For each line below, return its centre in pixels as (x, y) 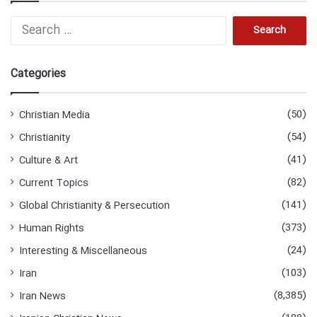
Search (242, 22)
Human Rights (52, 228)
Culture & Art (48, 160)
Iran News (42, 296)
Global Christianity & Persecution (94, 206)
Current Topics (54, 183)
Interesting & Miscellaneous (83, 251)
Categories (38, 74)
